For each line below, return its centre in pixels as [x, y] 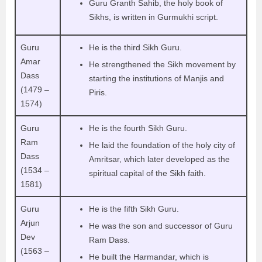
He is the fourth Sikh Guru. [139, 128]
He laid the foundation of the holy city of [162, 145]
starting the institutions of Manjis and [156, 78]
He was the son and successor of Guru [161, 225]
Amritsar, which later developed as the [159, 159]
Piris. [98, 92]
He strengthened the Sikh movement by [162, 64]
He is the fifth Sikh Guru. [135, 208]
